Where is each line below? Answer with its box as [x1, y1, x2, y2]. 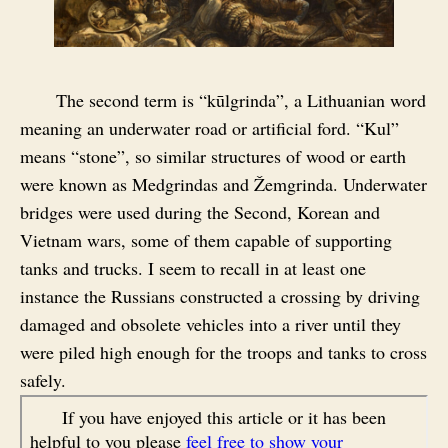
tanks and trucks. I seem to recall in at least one [20, 255, 366, 280]
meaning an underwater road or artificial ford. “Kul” [20, 115, 399, 140]
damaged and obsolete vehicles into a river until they [20, 311, 401, 336]
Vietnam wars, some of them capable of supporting [20, 227, 392, 252]
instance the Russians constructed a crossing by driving [20, 283, 420, 308]
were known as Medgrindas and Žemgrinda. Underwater [20, 171, 427, 196]
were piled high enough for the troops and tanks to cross [20, 339, 427, 364]
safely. [20, 367, 66, 392]
